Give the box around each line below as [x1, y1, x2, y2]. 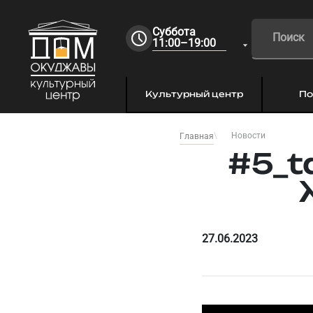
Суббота [152, 24, 196, 38]
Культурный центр [145, 89, 243, 99]
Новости [231, 131, 265, 140]
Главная [180, 131, 214, 141]
